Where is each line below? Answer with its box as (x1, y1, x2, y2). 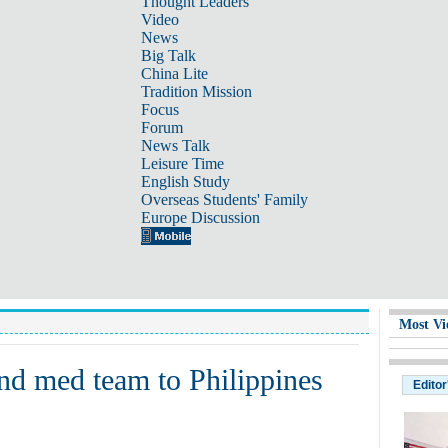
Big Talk (140, 47, 196, 64)
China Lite (140, 65, 208, 82)
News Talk (140, 137, 210, 154)
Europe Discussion (140, 209, 260, 226)
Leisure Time (140, 155, 224, 172)
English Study (140, 173, 230, 190)
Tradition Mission (140, 83, 252, 100)
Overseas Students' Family (140, 191, 308, 208)
